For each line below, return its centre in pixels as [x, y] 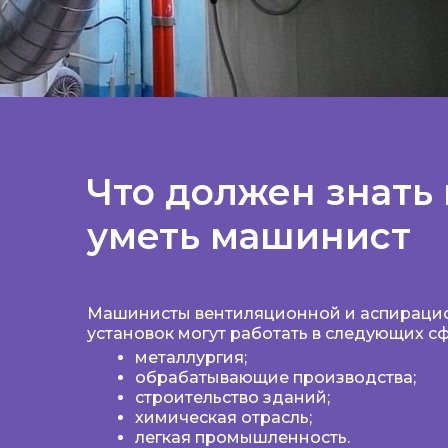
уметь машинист [249, 236]
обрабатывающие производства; [275, 377]
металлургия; [191, 357]
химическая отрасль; [223, 417]
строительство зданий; [232, 397]
